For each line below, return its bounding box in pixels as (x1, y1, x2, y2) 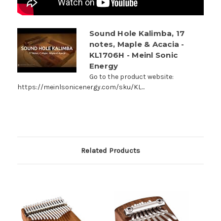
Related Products (81, 146, 140, 155)
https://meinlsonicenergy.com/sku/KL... (17, 82, 145, 91)
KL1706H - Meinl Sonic (89, 50, 178, 60)
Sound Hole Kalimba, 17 (89, 28, 185, 38)
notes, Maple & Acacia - (89, 39, 184, 49)
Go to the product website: (89, 72, 174, 81)
